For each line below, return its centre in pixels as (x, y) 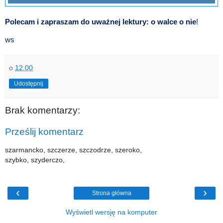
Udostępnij (29, 83)
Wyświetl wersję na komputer (111, 212)
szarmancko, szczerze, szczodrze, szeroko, (73, 150)
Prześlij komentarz (44, 132)
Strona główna (111, 193)
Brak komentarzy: (43, 110)
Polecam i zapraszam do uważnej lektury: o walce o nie (101, 22)
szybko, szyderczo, (35, 160)
